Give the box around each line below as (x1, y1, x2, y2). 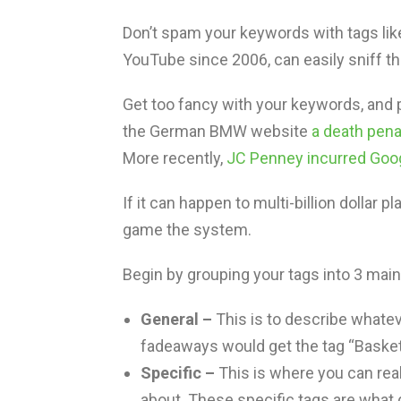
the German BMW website (123, 122, 311, 141)
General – (141, 310, 212, 329)
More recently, (123, 149, 226, 168)
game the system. (123, 220, 252, 240)
